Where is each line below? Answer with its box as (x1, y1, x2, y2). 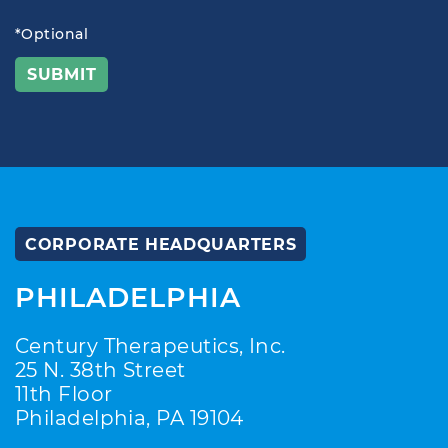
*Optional (15, 26, 89, 42)
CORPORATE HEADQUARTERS (25, 235, 297, 254)
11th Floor (15, 382, 113, 406)
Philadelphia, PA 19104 (15, 406, 244, 430)
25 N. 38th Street (15, 358, 186, 382)
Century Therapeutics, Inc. (15, 334, 286, 358)
